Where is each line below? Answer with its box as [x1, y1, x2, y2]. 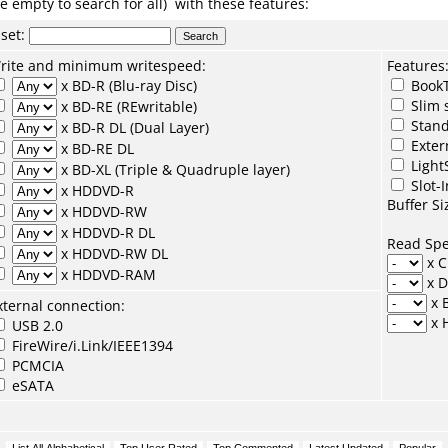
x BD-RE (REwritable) [57, 97, 197, 116]
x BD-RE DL [57, 139, 134, 158]
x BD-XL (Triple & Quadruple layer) [57, 160, 290, 179]
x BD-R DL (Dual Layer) [57, 118, 209, 137]
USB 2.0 [8, 316, 63, 335]
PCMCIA [8, 356, 64, 375]
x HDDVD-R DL [57, 223, 155, 242]
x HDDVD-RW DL [57, 244, 168, 263]
